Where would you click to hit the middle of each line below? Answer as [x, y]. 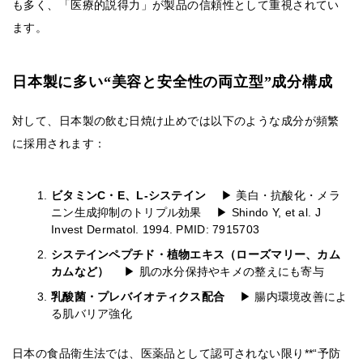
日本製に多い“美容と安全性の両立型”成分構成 [173, 82]
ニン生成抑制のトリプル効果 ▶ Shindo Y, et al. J [186, 213]
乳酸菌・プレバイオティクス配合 [140, 297]
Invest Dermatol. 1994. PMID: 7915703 [156, 230]
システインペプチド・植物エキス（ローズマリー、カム [196, 255]
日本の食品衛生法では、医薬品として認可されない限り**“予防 [177, 354]
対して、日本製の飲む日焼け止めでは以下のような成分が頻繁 [176, 121]
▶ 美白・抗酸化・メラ [275, 196]
